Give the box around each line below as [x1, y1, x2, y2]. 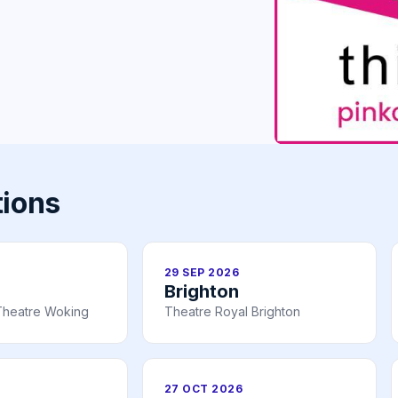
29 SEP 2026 [164, 265, 240, 279]
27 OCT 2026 [164, 381, 243, 395]
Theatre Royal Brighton [164, 303, 300, 319]
